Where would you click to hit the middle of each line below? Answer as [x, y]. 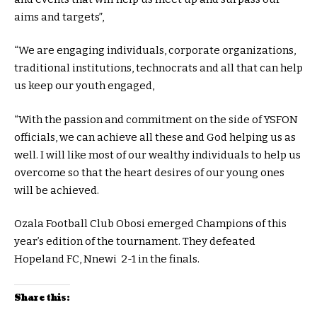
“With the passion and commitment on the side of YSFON [156, 119]
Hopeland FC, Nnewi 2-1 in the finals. [107, 259]
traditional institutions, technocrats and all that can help [158, 68]
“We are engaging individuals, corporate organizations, [155, 51]
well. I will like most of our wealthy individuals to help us [157, 155]
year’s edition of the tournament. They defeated [135, 242]
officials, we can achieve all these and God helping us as [155, 137]
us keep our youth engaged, [84, 86]
